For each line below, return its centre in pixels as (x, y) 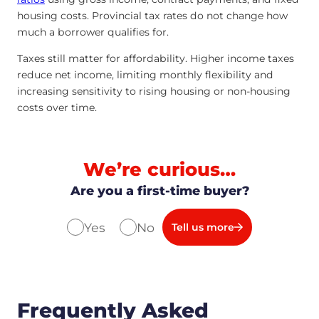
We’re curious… (159, 169)
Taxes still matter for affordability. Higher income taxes (156, 58)
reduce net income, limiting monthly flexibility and (145, 74)
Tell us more (203, 227)
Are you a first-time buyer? (159, 191)
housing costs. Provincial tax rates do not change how (152, 15)
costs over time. (57, 107)
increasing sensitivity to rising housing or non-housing (154, 91)
